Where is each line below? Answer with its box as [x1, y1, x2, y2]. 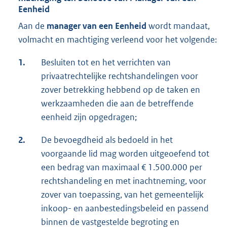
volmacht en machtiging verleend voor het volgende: [18, 33, 217, 45]
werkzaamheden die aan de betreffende [41, 97, 194, 109]
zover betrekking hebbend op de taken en [41, 84, 200, 95]
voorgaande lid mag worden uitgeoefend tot [41, 147, 209, 159]
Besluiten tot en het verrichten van [41, 56, 171, 68]
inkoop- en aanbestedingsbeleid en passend [41, 202, 209, 214]
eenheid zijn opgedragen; [41, 111, 137, 123]
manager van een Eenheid [47, 20, 146, 31]
